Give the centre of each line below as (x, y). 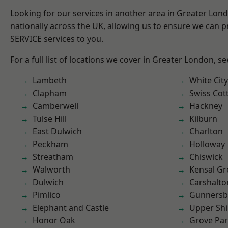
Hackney (206, 106)
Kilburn (203, 119)
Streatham (53, 157)
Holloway (207, 144)
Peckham (50, 144)
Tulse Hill (50, 119)
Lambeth (50, 80)
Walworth (51, 169)
